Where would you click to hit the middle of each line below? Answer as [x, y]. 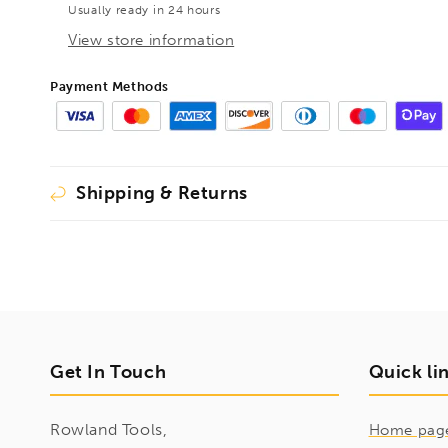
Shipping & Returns [162, 193]
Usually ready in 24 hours [144, 10]
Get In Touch [108, 372]
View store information [151, 40]
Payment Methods [109, 86]
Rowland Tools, [109, 429]
